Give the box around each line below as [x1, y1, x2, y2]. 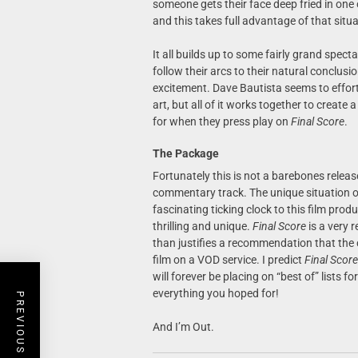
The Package [152, 147, 219, 160]
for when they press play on [152, 115, 291, 128]
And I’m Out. [152, 320, 214, 333]
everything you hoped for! [152, 287, 279, 300]
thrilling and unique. [152, 220, 253, 233]
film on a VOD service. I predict [152, 253, 304, 266]
